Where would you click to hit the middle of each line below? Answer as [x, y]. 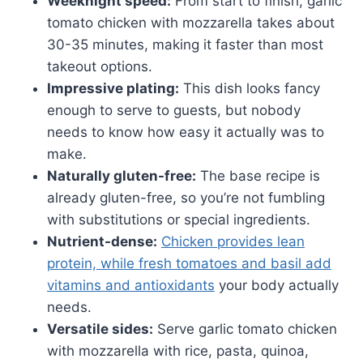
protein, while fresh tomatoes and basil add [189, 263]
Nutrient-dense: [102, 241]
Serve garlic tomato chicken [245, 329]
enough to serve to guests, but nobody [174, 110]
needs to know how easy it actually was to [186, 132]
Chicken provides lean [233, 241]
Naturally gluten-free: [122, 175]
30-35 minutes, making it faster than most [185, 44]
